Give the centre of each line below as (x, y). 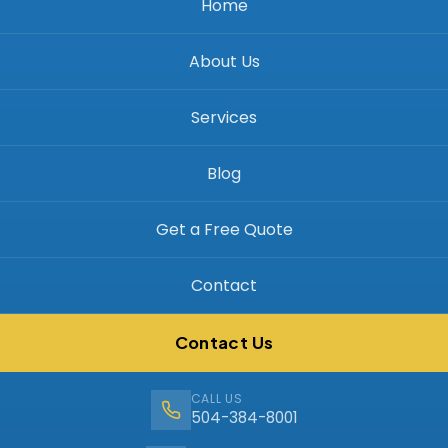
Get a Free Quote (224, 229)
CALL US (216, 398)
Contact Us (224, 342)
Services (224, 117)
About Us (224, 61)
